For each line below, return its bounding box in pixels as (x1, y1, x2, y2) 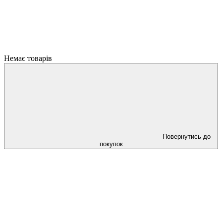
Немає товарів (4, 54, 52, 62)
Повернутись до (162, 133, 211, 140)
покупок (99, 140, 123, 148)
